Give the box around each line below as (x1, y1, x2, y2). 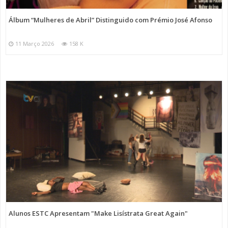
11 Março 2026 (15, 39, 54, 47)
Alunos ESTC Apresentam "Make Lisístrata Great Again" (9, 209, 188, 218)
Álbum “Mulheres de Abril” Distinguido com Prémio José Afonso (9, 15, 212, 24)
